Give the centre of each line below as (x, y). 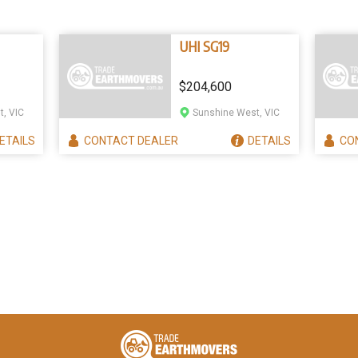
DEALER (158, 140)
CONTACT (111, 140)
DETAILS (269, 140)
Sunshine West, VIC (236, 113)
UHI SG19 (204, 46)
